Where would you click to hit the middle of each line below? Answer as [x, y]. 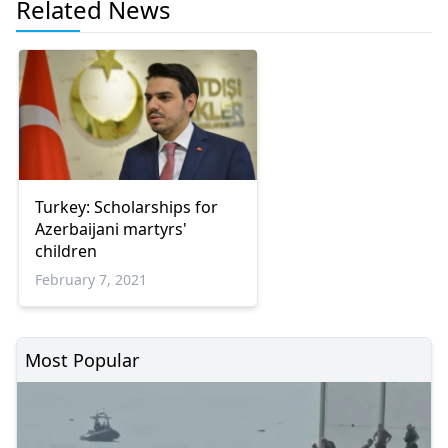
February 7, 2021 [91, 280]
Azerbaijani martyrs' [111, 229]
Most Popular [82, 360]
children [66, 251]
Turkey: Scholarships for [126, 207]
